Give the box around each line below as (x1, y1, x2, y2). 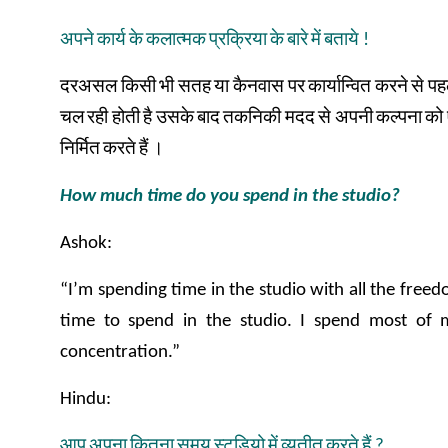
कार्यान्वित (308, 78, 372, 97)
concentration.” (60, 343, 180, 362)
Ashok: (60, 234, 112, 253)
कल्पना (376, 109, 423, 128)
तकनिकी (223, 109, 282, 128)
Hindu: (60, 390, 111, 409)
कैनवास (232, 78, 284, 97)
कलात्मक (146, 31, 206, 50)
